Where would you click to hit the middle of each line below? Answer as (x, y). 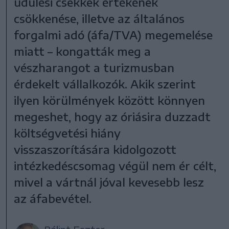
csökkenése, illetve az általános (99, 18)
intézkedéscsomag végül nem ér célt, (115, 165)
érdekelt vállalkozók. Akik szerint (105, 84)
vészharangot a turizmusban (94, 67)
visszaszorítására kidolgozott (95, 149)
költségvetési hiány (67, 133)
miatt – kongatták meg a (83, 51)
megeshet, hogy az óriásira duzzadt (112, 116)
